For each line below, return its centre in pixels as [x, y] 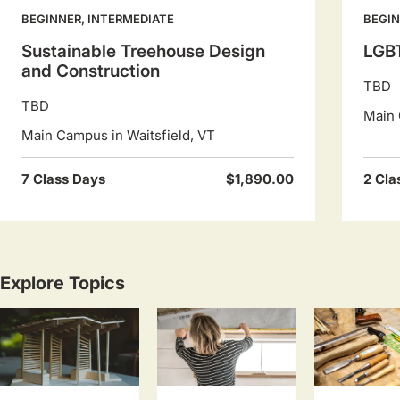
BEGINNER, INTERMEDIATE [98, 19]
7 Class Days [63, 179]
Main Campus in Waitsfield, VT [118, 135]
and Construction [91, 71]
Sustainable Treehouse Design [143, 51]
